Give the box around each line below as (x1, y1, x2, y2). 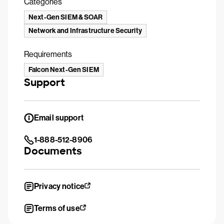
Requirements (24, 49, 72, 59)
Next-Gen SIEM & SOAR (28, 13, 102, 21)
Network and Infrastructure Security (28, 26, 142, 35)
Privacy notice (34, 181, 84, 191)
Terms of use (34, 203, 80, 213)
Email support (34, 113, 83, 122)
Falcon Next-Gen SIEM (28, 65, 99, 74)
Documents (24, 144, 82, 157)
